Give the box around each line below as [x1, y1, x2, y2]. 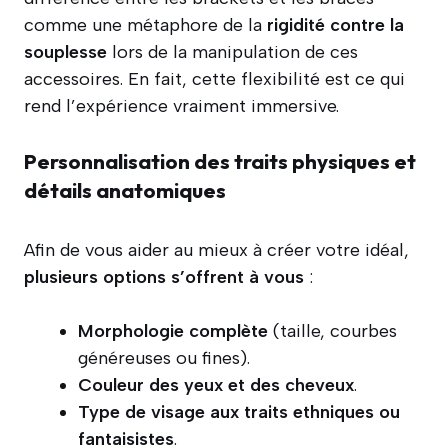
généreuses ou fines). [78, 347, 250, 370]
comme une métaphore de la [24, 14, 267, 37]
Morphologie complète [78, 320, 268, 343]
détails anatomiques [24, 177, 226, 204]
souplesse [24, 41, 107, 64]
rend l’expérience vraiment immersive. [24, 95, 339, 118]
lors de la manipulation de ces [107, 41, 358, 64]
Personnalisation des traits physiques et [24, 148, 416, 175]
